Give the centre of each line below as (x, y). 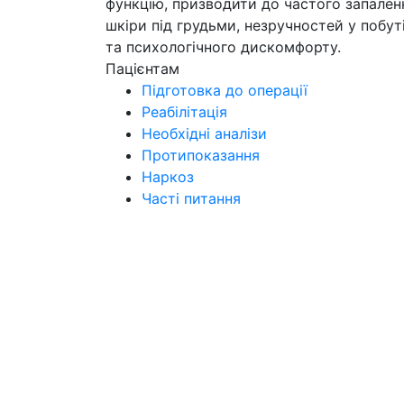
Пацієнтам (142, 69)
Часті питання (191, 198)
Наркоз (168, 177)
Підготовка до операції (225, 90)
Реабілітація (184, 112)
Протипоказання (201, 155)
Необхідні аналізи (204, 133)
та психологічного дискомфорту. (223, 47)
